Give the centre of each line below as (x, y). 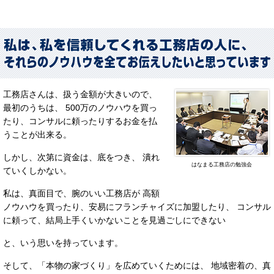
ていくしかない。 (37, 170)
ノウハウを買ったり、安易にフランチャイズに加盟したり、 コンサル (137, 206)
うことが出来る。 (37, 134)
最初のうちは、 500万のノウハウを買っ (80, 107)
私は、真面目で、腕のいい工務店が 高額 (81, 193)
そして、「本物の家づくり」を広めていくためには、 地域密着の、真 (137, 265)
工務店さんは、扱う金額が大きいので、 (80, 94)
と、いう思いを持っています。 (63, 243)
